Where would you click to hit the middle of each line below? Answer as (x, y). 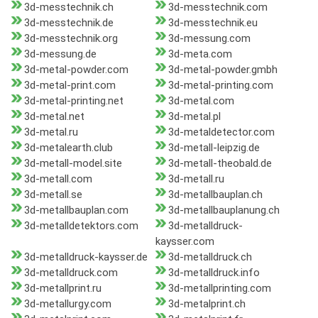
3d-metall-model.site (73, 164)
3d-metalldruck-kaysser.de (86, 257)
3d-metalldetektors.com (81, 226)
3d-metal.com (201, 101)
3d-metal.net (54, 117)
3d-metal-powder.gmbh (223, 70)
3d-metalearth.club (68, 148)
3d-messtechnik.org (71, 39)
